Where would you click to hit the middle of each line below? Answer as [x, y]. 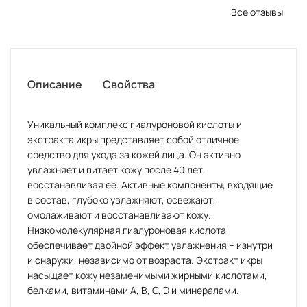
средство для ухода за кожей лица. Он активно [134, 155]
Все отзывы [257, 12]
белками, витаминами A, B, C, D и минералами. [133, 291]
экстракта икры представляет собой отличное [133, 140]
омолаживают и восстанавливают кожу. [119, 215]
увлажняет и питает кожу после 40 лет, [116, 170]
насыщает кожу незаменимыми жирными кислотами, [147, 275]
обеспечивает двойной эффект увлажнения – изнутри [150, 245]
